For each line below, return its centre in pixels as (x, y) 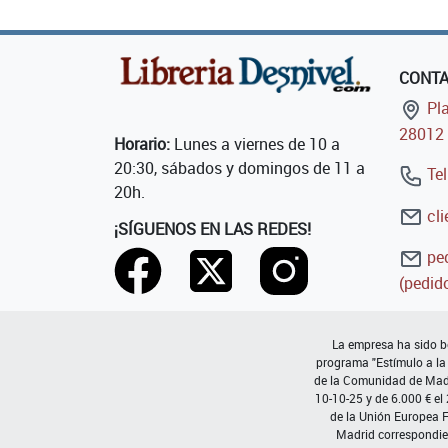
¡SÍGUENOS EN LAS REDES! (212, 229)
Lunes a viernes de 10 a (255, 144)
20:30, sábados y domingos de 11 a (239, 168)
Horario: (142, 144)
